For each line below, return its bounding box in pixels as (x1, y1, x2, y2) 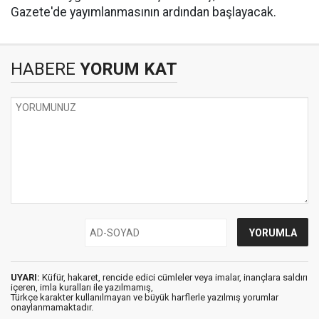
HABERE (11, 59, 75, 79)
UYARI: (11, 272, 40, 283)
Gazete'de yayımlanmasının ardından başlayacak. (11, 5, 276, 19)
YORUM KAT (75, 59, 177, 79)
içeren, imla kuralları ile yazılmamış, (11, 282, 153, 293)
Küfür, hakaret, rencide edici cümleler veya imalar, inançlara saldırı (40, 272, 308, 283)
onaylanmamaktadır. (11, 302, 93, 313)
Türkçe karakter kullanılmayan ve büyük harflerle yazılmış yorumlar (11, 292, 278, 303)
